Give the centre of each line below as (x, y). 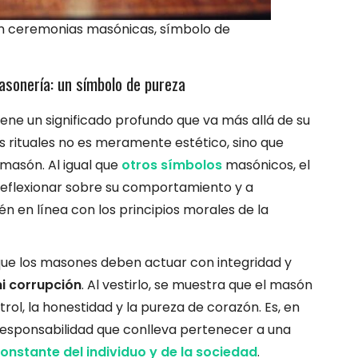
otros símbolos (173, 165)
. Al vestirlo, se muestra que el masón (197, 284)
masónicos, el (268, 165)
